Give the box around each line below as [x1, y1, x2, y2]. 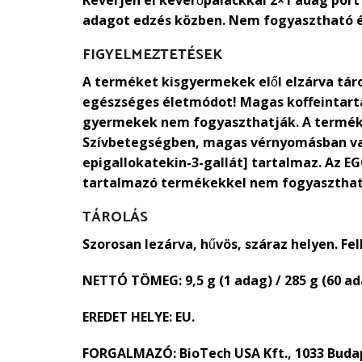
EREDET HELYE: [82, 307, 172, 326]
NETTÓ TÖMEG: [82, 271, 182, 289]
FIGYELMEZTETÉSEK [82, 43, 222, 68]
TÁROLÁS [82, 204, 148, 229]
